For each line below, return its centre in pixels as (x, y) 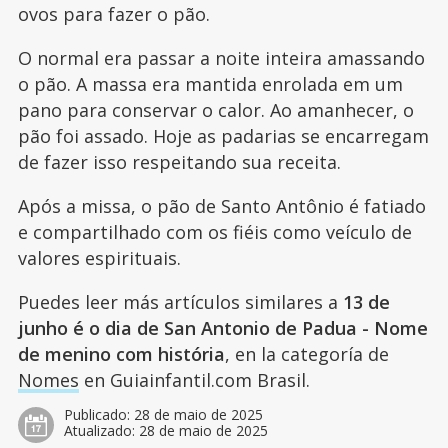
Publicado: (98, 415)
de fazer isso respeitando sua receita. (179, 162)
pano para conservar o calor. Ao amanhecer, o (215, 110)
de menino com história (121, 354)
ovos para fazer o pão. (113, 14)
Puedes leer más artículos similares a (180, 302)
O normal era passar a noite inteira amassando (221, 58)
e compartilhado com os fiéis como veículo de (214, 232)
